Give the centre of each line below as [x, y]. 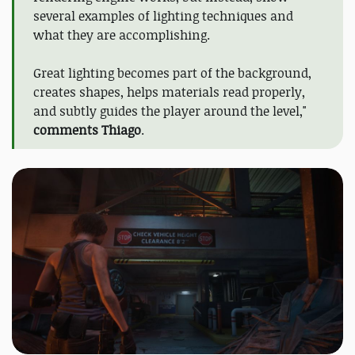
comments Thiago [87, 130]
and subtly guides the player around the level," [170, 111]
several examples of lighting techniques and [163, 16]
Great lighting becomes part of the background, [172, 73]
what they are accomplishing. [122, 35]
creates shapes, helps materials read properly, [169, 92]
